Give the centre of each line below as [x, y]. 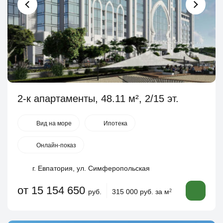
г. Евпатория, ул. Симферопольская [91, 168]
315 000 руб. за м [141, 192]
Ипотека [115, 123]
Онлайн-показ [56, 145]
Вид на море [54, 123]
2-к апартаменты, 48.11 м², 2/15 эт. [98, 99]
